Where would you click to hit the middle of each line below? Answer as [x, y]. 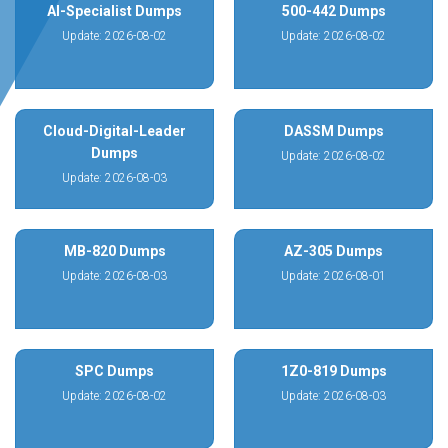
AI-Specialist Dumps [114, 11]
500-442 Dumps [333, 11]
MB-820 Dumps [114, 251]
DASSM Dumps [333, 131]
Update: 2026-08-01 [333, 276]
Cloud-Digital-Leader [114, 131]
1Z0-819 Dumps [333, 371]
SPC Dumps [114, 371]
